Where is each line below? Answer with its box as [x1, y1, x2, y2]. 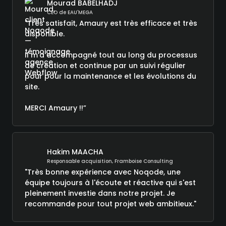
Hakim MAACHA [47, 146, 103, 157]
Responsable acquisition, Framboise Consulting [47, 157, 173, 165]
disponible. [25, 28, 65, 39]
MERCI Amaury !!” [25, 102, 86, 113]
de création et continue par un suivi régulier [25, 60, 186, 71]
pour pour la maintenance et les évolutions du [25, 71, 196, 81]
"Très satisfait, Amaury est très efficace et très [25, 18, 197, 28]
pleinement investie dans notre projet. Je [25, 188, 175, 198]
